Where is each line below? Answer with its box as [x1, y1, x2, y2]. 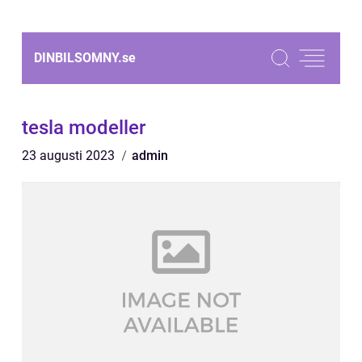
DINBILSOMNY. [34, 50, 122, 65]
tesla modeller [22, 116, 145, 139]
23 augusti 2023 [22, 148, 118, 163]
